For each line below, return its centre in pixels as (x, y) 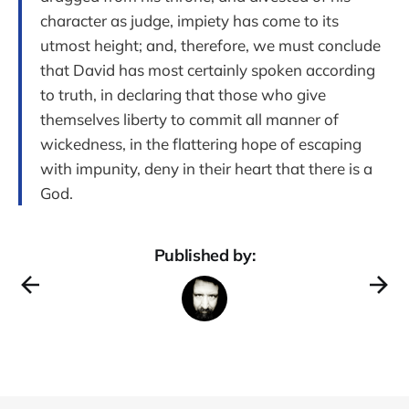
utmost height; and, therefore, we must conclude (210, 45)
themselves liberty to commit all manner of (189, 119)
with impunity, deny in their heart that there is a (206, 168)
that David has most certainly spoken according (208, 69)
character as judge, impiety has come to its (189, 20)
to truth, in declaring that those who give (183, 94)
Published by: (204, 255)
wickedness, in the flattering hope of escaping (201, 143)
